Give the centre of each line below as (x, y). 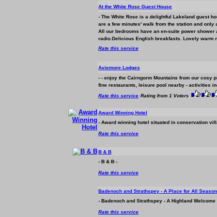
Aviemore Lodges (119, 68)
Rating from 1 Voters (165, 96)
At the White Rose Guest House (135, 7)
